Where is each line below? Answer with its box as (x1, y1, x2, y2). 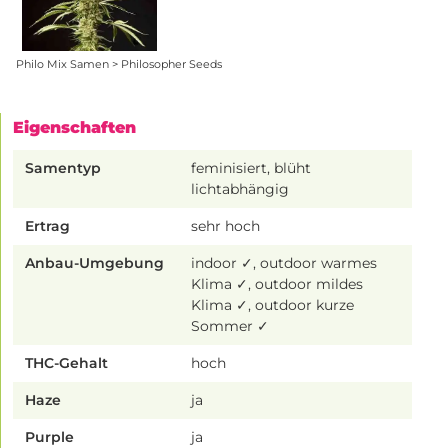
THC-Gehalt (25, 354, 108, 373)
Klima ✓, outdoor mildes (191, 275, 364, 294)
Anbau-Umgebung (25, 254, 164, 273)
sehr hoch (191, 217, 261, 236)
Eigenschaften (13, 118, 136, 138)
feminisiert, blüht (191, 159, 312, 178)
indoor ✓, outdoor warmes (191, 254, 378, 273)
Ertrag (25, 217, 70, 236)
